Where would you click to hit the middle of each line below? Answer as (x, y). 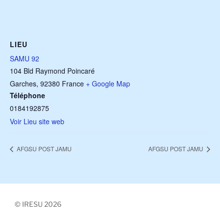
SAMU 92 (25, 59)
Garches (23, 84)
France (73, 84)
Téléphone (27, 96)
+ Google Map (108, 84)
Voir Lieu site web (37, 122)
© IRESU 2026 (38, 204)
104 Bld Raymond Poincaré (52, 71)
